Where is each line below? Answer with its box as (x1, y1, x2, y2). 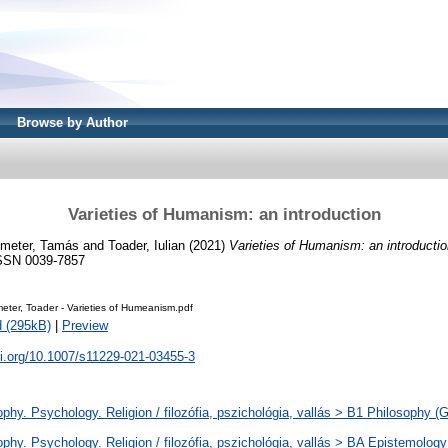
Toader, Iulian (108, 237, 185, 253)
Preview (62, 318, 108, 334)
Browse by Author (17, 115, 128, 130)
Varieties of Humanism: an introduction (67, 204, 381, 224)
